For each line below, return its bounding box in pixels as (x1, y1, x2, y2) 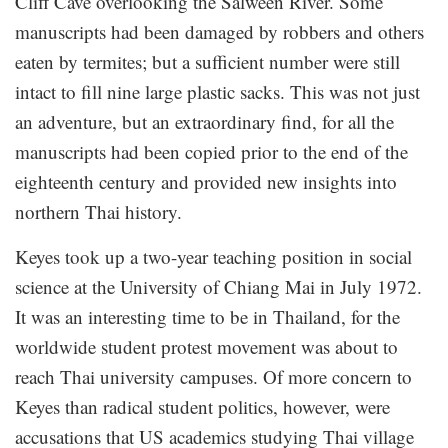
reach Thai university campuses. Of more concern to (15, 364, 412, 390)
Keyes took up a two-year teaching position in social (15, 244, 412, 270)
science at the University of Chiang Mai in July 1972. (15, 274, 422, 300)
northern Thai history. (15, 199, 182, 225)
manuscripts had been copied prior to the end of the (15, 139, 408, 165)
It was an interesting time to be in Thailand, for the (15, 304, 400, 330)
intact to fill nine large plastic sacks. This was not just (15, 79, 420, 105)
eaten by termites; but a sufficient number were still (15, 49, 400, 75)
